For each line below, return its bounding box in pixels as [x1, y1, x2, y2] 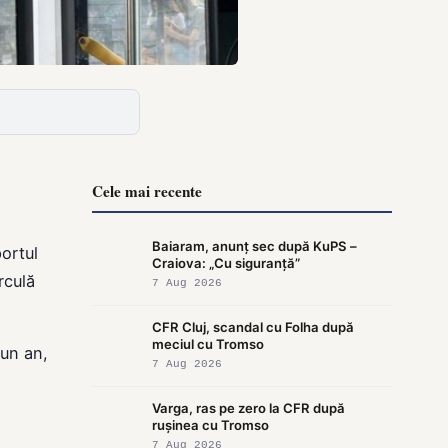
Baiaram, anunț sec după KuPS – [152, 237, 357, 254]
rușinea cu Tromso [152, 416, 269, 433]
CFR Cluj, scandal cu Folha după [152, 318, 354, 335]
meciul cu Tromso [152, 335, 264, 352]
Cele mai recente [92, 179, 202, 202]
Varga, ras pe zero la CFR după [152, 399, 345, 416]
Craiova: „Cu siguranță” [152, 254, 300, 271]
